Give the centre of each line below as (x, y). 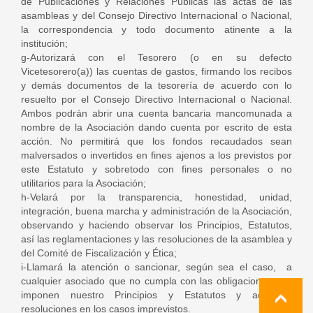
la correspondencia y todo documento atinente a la (156, 29)
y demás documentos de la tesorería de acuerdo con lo (156, 85)
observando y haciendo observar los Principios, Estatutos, (156, 225)
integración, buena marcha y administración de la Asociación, (156, 211)
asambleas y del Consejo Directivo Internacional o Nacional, (156, 15)
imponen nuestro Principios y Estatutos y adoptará (156, 295)
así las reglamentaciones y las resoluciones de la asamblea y (156, 239)
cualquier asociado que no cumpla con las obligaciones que (156, 281)
